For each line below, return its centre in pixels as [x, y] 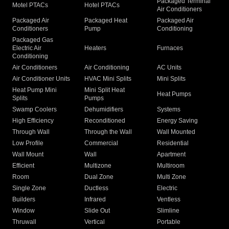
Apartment [171, 155]
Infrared [95, 200]
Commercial [101, 143]
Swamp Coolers [35, 110]
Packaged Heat [106, 21]
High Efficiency [33, 121]
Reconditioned [105, 121]
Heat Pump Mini [35, 90]
